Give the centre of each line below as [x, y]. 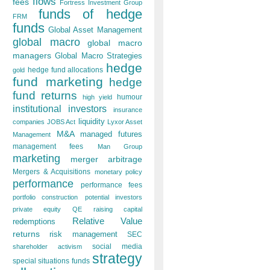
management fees [48, 146]
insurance [128, 110]
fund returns [45, 96]
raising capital [118, 209]
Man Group [120, 146]
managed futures [111, 134]
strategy [118, 259]
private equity [37, 209]
